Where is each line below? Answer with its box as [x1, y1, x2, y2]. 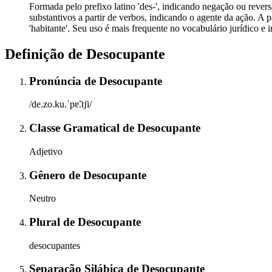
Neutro [29, 193, 56, 204]
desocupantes [29, 240, 80, 251]
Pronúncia [29, 74, 84, 87]
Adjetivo [29, 146, 63, 157]
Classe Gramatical [29, 121, 123, 135]
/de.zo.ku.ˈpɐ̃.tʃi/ [29, 99, 92, 110]
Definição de [5, 46, 86, 62]
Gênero [29, 168, 69, 182]
